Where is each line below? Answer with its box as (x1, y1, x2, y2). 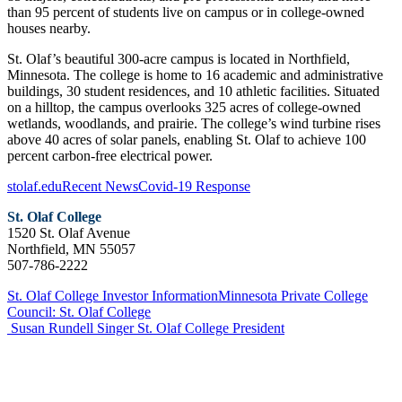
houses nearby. (7, 20, 91, 36)
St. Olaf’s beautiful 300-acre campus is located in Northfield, (7, 50, 350, 66)
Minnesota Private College (218, 287, 368, 303)
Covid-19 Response (138, 178, 250, 194)
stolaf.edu (7, 178, 62, 194)
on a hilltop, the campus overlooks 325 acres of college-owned (7, 99, 361, 115)
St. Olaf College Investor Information (7, 287, 218, 303)
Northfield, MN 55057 (7, 240, 135, 257)
